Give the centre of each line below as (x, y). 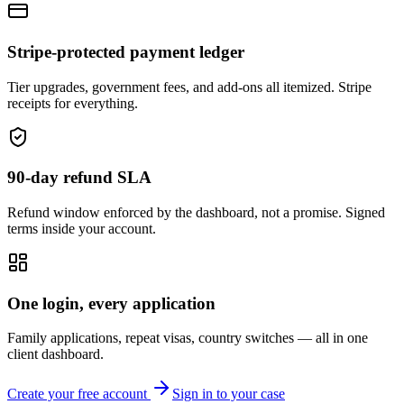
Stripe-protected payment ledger (126, 51)
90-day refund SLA (79, 178)
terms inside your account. (82, 228)
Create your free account (79, 394)
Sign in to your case (229, 394)
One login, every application (111, 303)
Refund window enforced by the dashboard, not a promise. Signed (196, 212)
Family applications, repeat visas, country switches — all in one (188, 338)
